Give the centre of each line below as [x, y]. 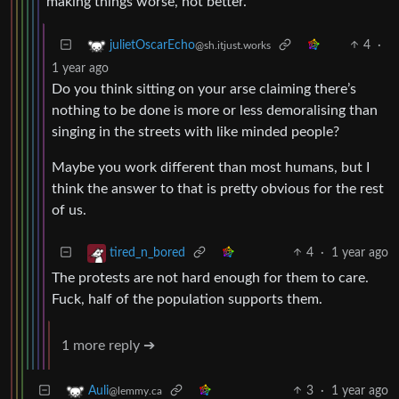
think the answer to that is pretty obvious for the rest [218, 188]
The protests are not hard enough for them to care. [210, 277]
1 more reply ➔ [108, 345]
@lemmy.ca [135, 391]
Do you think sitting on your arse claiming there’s [204, 89]
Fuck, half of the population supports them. [187, 299]
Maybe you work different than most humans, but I [211, 167]
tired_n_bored [147, 252]
